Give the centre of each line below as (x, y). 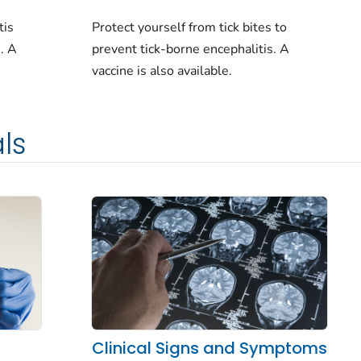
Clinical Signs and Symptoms (209, 348)
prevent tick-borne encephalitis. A (190, 50)
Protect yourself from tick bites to (189, 28)
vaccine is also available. (162, 71)
